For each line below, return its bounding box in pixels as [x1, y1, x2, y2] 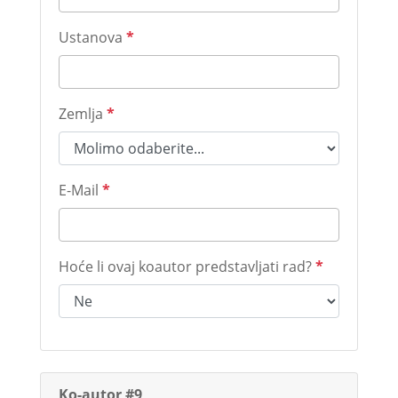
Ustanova [58, 28, 126, 47]
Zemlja [58, 104, 107, 123]
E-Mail [58, 180, 102, 200]
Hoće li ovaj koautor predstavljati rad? [58, 257, 315, 276]
